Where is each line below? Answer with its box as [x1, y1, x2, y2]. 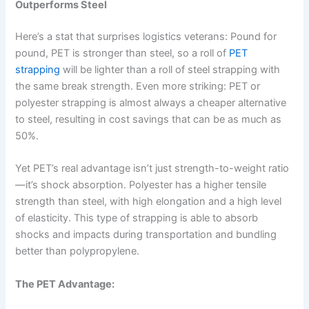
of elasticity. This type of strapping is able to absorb [15, 212, 259, 225]
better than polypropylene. [15, 245, 140, 258]
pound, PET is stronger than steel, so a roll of [15, 47, 230, 60]
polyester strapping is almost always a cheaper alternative [15, 97, 287, 110]
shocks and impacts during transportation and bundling [15, 228, 277, 241]
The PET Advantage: [15, 277, 115, 290]
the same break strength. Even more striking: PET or [15, 80, 261, 93]
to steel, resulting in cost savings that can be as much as [15, 113, 282, 126]
